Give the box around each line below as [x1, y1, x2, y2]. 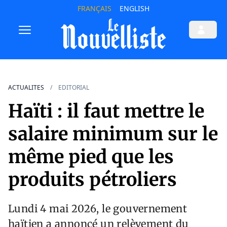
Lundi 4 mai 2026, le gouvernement [8, 202, 187, 215]
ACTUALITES [8, 83, 44, 92]
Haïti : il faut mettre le [8, 100, 204, 123]
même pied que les [8, 145, 174, 169]
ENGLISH [119, 4, 149, 13]
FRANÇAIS [77, 4, 111, 13]
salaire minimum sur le [8, 123, 218, 146]
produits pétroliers [8, 168, 181, 192]
